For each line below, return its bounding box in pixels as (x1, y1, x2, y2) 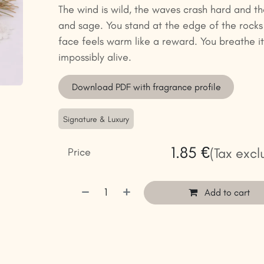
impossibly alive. (58, 51, 131, 64)
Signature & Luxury (62, 114, 129, 124)
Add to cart (202, 186, 250, 198)
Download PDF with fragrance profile (71, 81, 221, 93)
